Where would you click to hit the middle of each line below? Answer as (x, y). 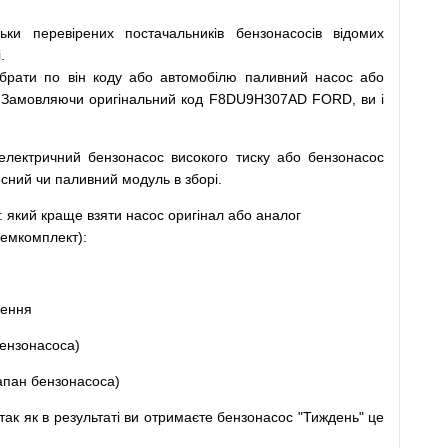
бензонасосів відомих (309, 33)
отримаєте (178, 417)
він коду (94, 77)
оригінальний (133, 99)
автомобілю (199, 77)
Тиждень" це (343, 417)
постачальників (174, 33)
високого (200, 157)
